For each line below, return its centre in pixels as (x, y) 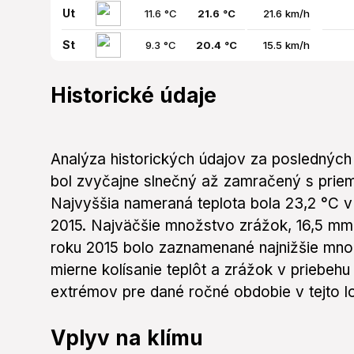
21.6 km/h (286, 14)
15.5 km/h (286, 45)
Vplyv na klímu (127, 338)
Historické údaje (134, 96)
